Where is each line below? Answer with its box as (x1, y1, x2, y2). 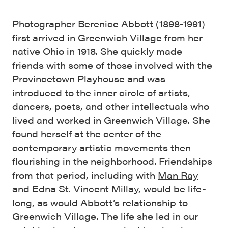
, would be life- (138, 182, 206, 195)
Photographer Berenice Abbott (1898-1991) (12, 17, 205, 30)
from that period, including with (12, 168, 158, 181)
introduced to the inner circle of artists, (12, 86, 190, 99)
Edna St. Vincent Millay (32, 182, 138, 195)
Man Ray (158, 168, 198, 181)
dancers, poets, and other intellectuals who (12, 100, 209, 112)
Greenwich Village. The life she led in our (12, 210, 198, 222)
